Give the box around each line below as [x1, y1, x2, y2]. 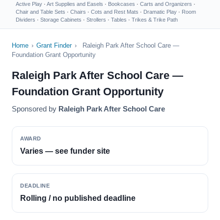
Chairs [70, 9, 86, 15]
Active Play [16, 1, 42, 7]
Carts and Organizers [140, 1, 192, 7]
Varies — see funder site [20, 147, 110, 155]
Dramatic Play [143, 9, 177, 15]
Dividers [16, 17, 35, 23]
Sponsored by [12, 105, 58, 113]
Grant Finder [36, 42, 72, 49]
